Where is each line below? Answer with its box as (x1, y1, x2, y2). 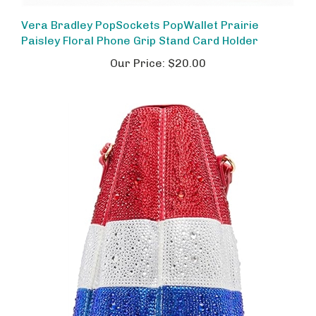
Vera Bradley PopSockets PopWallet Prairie (21, 6, 259, 20)
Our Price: (110, 44, 165, 58)
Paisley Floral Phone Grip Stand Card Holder (21, 22, 258, 35)
